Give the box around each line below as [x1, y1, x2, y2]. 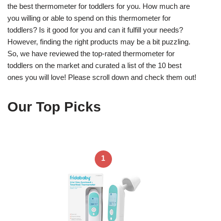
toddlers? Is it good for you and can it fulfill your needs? [7, 25, 183, 34]
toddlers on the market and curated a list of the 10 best [7, 61, 182, 70]
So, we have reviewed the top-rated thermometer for [7, 49, 175, 58]
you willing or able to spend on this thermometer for [7, 13, 171, 22]
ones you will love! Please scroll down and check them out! [7, 73, 196, 81]
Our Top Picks [7, 99, 101, 114]
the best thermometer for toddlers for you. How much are [7, 1, 190, 10]
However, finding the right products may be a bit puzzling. [7, 37, 190, 46]
